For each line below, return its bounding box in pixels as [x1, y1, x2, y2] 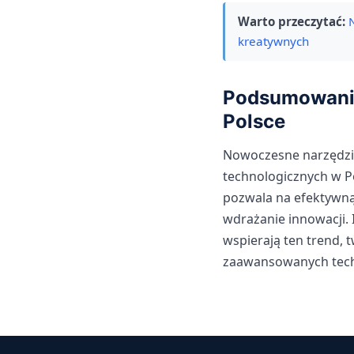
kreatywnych [238, 33, 309, 50]
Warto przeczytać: [238, 13, 345, 30]
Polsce [223, 110, 285, 134]
